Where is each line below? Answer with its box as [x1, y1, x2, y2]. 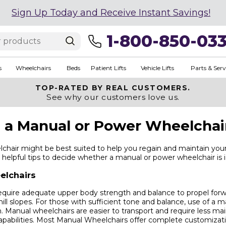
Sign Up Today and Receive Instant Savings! [12, 7, 210, 18]
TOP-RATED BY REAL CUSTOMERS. [35, 83, 191, 92]
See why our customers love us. [46, 92, 180, 102]
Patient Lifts [90, 64, 126, 72]
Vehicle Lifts [140, 64, 174, 72]
